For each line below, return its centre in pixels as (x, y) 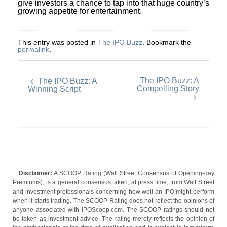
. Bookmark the (167, 42)
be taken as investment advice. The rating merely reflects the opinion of (113, 219)
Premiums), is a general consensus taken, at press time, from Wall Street (113, 182)
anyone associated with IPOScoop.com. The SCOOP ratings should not (113, 210)
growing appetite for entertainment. (80, 11)
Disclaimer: (35, 173)
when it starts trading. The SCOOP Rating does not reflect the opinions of (113, 201)
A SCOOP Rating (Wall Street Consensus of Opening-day (133, 173)
